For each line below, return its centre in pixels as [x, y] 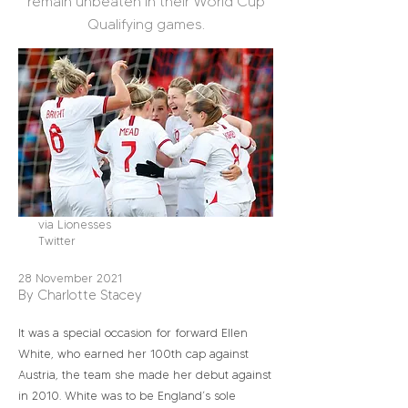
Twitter [57, 240]
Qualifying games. [146, 24]
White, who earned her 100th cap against [133, 353]
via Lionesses [75, 224]
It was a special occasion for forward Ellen [133, 332]
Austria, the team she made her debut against [145, 374]
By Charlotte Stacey [80, 295]
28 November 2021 [71, 278]
